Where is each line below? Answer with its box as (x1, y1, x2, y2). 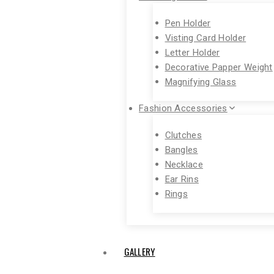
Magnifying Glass (165, 76, 237, 87)
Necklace (165, 158, 203, 169)
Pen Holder (165, 17, 211, 28)
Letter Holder (165, 46, 220, 57)
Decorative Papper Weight (165, 61, 273, 72)
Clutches (165, 129, 202, 140)
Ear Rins (165, 173, 199, 184)
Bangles (165, 144, 198, 155)
